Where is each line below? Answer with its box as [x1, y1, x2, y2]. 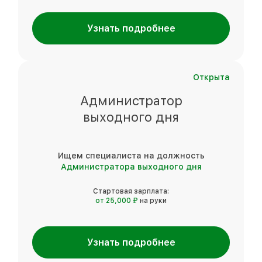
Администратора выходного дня [60, 161, 202, 171]
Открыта [193, 72, 230, 82]
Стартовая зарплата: [93, 187, 169, 195]
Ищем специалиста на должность [57, 150, 205, 160]
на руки [140, 196, 167, 205]
